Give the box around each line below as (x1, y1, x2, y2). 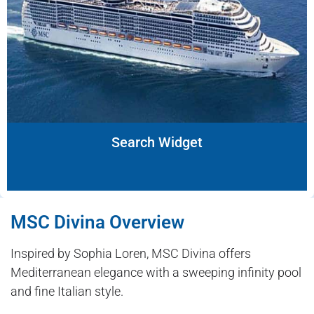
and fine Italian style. (11, 284, 123, 299)
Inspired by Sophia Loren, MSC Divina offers (11, 246, 251, 261)
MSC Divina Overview (11, 212, 184, 233)
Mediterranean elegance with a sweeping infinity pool (11, 265, 301, 280)
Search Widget (111, 134, 203, 151)
